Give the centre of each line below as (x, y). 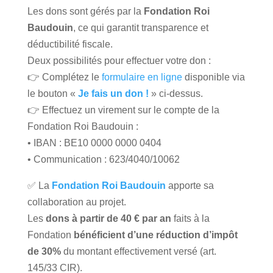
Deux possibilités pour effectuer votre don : (119, 60)
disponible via (213, 77)
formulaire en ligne (142, 77)
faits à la (190, 218)
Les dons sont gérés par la (85, 11)
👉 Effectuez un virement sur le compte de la (123, 110)
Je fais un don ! (113, 93)
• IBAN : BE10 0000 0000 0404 (94, 143)
